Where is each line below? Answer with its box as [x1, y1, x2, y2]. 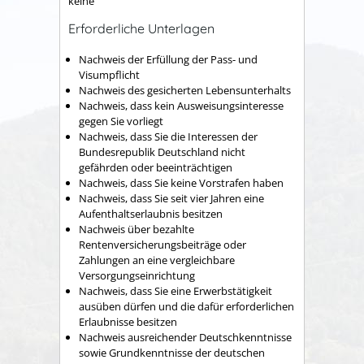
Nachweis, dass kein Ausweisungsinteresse [79, 98, 284, 114]
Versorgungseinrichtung [79, 268, 195, 284]
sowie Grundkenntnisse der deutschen [79, 345, 265, 361]
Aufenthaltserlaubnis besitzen [79, 206, 223, 222]
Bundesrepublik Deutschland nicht [79, 145, 245, 160]
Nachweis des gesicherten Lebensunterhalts [79, 83, 291, 98]
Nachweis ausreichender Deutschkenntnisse [79, 330, 292, 345]
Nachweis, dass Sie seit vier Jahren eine [79, 191, 264, 206]
